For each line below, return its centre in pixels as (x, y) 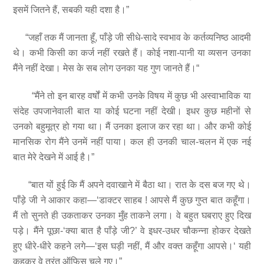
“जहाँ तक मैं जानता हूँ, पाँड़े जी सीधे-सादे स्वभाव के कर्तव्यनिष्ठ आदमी (132, 37)
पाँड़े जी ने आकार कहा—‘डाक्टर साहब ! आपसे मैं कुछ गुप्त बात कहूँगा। (132, 200)
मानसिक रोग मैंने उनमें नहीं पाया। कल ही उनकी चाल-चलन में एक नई (132, 141)
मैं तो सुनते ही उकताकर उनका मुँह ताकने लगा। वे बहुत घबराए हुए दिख (132, 215)
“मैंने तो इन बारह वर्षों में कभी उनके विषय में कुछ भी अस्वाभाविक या (132, 95)
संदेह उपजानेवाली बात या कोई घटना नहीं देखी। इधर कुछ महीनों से (132, 111)
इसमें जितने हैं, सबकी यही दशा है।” (71, 10)
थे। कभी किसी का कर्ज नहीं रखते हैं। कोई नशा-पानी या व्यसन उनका (132, 52)
